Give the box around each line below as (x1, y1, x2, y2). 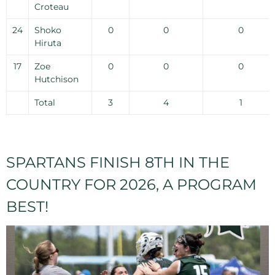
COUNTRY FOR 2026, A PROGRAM (6, 176, 257, 193)
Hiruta (34, 37, 61, 48)
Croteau (34, 1, 69, 12)
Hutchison (34, 74, 79, 85)
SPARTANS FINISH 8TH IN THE (6, 153, 230, 171)
